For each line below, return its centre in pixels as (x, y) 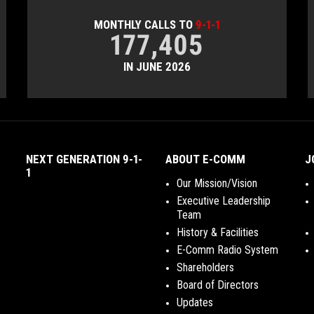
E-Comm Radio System (227, 250)
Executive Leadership (223, 201)
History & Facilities (217, 232)
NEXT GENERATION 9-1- (84, 159)
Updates (194, 302)
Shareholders (205, 267)
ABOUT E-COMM (205, 159)
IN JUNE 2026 (157, 67)
